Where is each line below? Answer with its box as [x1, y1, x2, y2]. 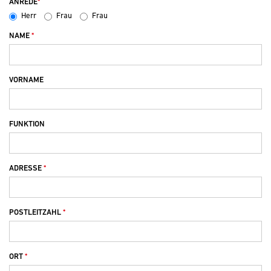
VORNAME [9, 75, 44, 85]
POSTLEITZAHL [9, 207, 63, 217]
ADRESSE [9, 163, 44, 173]
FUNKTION [9, 119, 45, 129]
